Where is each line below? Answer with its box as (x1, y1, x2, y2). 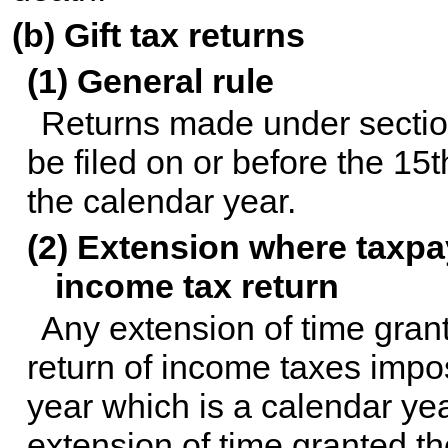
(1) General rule (26, 62, 274, 101)
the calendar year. (26, 182, 296, 221)
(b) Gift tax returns (12, 16, 306, 55)
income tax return (55, 267, 340, 306)
